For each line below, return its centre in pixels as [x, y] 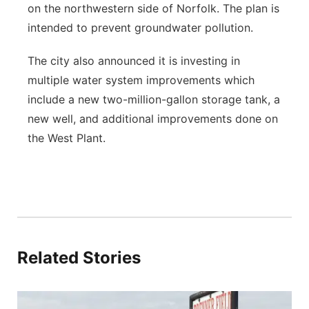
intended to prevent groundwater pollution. [142, 28]
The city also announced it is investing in [134, 61]
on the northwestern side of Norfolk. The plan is [153, 8]
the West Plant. [68, 138]
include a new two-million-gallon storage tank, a [154, 99]
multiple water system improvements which [141, 80]
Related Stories [79, 258]
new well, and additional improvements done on [153, 119]
